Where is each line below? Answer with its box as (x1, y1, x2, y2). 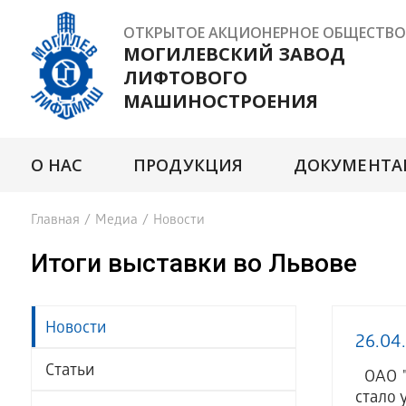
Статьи (44, 362, 94, 382)
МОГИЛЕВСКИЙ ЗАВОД (122, 41, 345, 66)
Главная (30, 213, 80, 229)
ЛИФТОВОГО (122, 64, 247, 90)
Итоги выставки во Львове (30, 248, 357, 278)
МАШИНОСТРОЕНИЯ (122, 88, 318, 113)
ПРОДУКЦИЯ (133, 154, 243, 176)
